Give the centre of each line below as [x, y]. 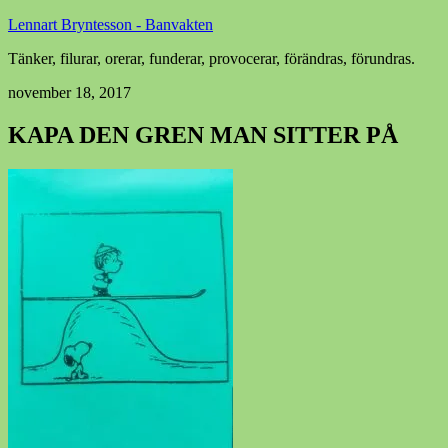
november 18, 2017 [69, 92]
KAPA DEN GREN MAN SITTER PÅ [203, 134]
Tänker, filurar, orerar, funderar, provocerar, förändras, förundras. [211, 58]
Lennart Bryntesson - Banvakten [110, 24]
